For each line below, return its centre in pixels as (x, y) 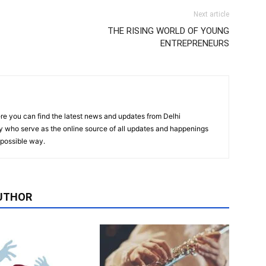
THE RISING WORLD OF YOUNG (168, 31)
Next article (211, 15)
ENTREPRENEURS (195, 44)
